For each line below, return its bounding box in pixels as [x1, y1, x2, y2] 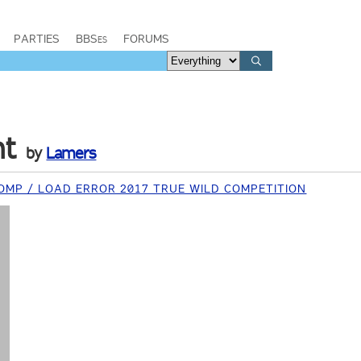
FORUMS [123, 31, 169, 46]
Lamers [46, 143, 97, 163]
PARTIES [14, 31, 60, 46]
